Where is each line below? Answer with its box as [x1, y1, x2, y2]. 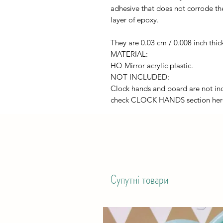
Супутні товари [111, 171, 169, 189]
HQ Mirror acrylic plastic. [111, 61, 193, 70]
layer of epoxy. [111, 15, 159, 24]
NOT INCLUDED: [111, 72, 169, 82]
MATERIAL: [111, 49, 148, 59]
